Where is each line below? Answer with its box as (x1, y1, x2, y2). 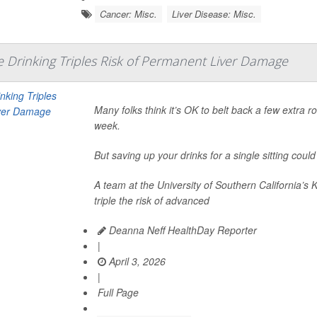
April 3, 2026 (106, 254, 166, 268)
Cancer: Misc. (99, 7, 157, 21)
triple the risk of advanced (94, 193, 210, 207)
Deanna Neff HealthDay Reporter (106, 223, 258, 237)
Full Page (98, 285, 139, 299)
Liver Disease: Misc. (171, 7, 256, 21)
